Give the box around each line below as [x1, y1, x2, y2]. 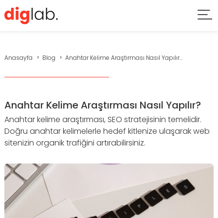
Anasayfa [4, 54, 33, 62]
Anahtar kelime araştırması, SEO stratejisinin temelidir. [4, 114, 201, 125]
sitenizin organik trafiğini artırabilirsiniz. [4, 137, 145, 148]
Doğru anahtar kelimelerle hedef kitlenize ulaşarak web [4, 126, 210, 137]
